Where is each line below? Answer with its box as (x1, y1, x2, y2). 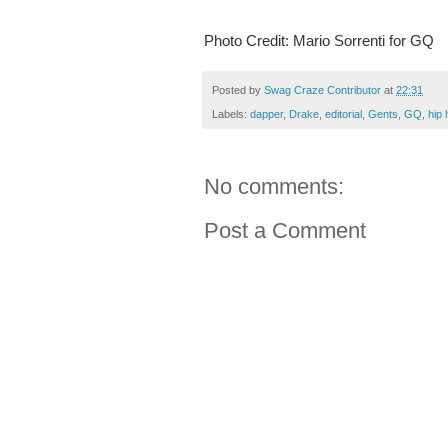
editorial (325, 108, 362, 121)
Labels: (212, 108, 250, 121)
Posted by (212, 83, 264, 96)
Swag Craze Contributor (264, 83, 381, 96)
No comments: (204, 174, 344, 200)
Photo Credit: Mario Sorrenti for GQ (204, 32, 434, 49)
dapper (250, 108, 283, 121)
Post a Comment (204, 218, 366, 244)
